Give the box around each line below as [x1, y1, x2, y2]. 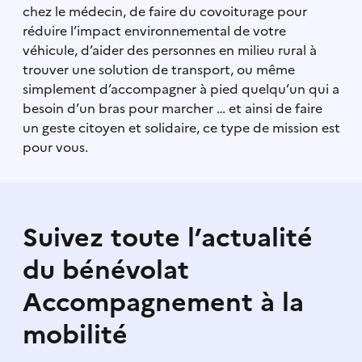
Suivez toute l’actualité [22, 217, 313, 257]
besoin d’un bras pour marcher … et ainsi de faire [22, 98, 322, 118]
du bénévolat [22, 250, 189, 289]
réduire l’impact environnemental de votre [22, 20, 286, 40]
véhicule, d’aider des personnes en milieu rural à [22, 40, 317, 60]
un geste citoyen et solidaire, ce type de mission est [22, 117, 340, 137]
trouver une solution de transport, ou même [22, 59, 295, 79]
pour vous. [22, 137, 91, 157]
